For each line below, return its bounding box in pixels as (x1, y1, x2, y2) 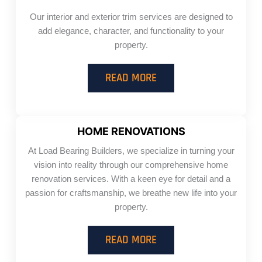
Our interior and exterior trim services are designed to (29, 12, 233, 22)
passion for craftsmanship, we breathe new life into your (25, 188, 237, 198)
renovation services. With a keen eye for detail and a (32, 174, 230, 184)
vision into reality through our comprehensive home (34, 160, 228, 170)
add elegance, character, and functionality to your (38, 26, 224, 36)
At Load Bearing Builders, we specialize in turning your (27, 146, 235, 156)
